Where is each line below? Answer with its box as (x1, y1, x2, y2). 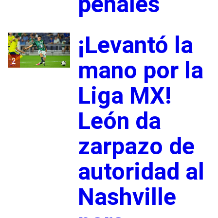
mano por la (77, 56, 203, 84)
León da (77, 107, 161, 135)
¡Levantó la (77, 31, 193, 59)
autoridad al (77, 157, 204, 185)
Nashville (77, 182, 176, 211)
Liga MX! (77, 81, 172, 109)
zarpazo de (77, 132, 195, 160)
